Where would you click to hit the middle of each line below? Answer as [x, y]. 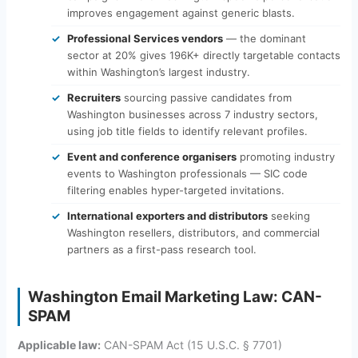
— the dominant [264, 38]
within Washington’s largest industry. [158, 72]
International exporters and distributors [167, 215]
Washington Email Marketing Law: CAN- [175, 296]
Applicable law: [59, 344]
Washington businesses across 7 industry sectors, [192, 114]
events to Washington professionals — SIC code [187, 173]
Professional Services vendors [145, 38]
